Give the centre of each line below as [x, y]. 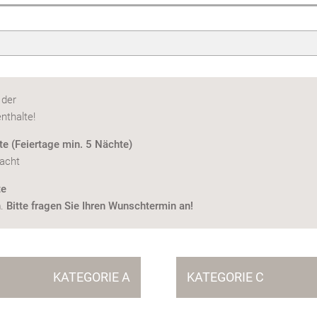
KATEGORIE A [91, 277]
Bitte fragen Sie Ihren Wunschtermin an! [100, 206]
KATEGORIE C [226, 277]
